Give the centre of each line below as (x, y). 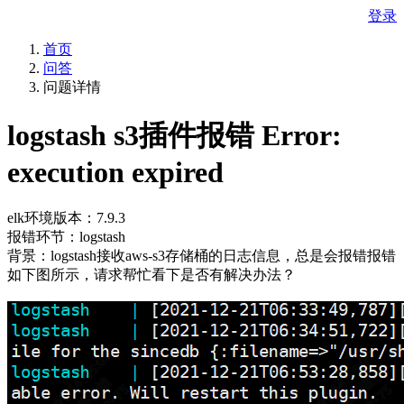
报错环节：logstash (66, 236)
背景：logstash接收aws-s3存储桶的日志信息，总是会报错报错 (202, 255)
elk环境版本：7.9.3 (66, 217)
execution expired (115, 173)
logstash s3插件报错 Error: (174, 136)
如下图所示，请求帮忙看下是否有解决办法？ (151, 274)
